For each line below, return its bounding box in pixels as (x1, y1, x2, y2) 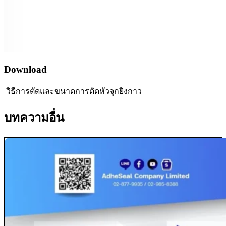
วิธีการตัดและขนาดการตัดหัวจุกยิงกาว (4, 86, 142, 95)
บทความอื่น (4, 110, 64, 124)
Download (4, 64, 49, 75)
